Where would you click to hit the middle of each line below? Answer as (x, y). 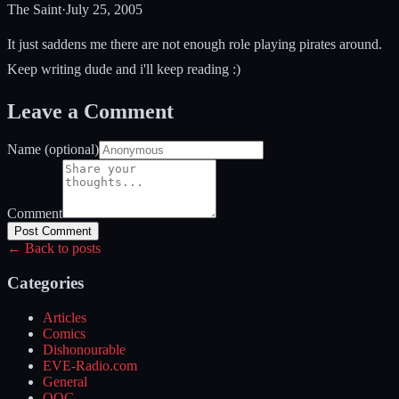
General (65, 381)
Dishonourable (84, 349)
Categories (45, 283)
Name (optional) (53, 150)
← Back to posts (54, 248)
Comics (64, 333)
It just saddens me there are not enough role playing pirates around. (195, 44)
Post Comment (53, 232)
